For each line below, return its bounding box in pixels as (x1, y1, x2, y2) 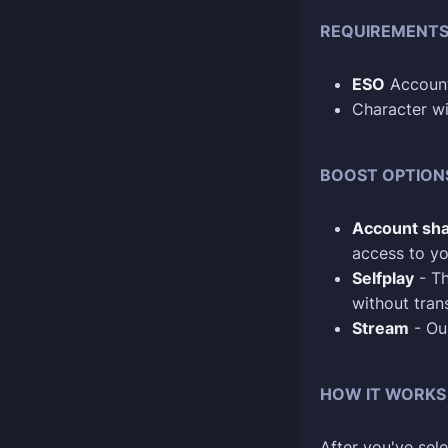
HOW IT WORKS (320, 384, 446, 404)
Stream (352, 318, 409, 338)
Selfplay (352, 268, 414, 288)
